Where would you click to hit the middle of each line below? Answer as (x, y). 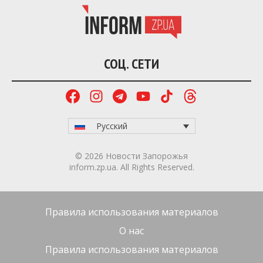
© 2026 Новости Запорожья (131, 156)
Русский (112, 126)
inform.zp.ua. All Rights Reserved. (131, 167)
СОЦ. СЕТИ (131, 63)
